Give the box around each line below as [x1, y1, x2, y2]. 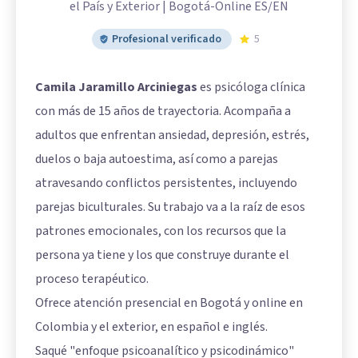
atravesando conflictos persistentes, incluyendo [35, 174, 297, 193]
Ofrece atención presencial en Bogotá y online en [35, 294, 303, 312]
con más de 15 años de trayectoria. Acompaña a [35, 102, 291, 121]
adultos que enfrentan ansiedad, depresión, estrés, [35, 126, 309, 145]
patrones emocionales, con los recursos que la [35, 222, 286, 241]
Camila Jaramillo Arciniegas [35, 78, 197, 97]
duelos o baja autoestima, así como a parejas [35, 150, 278, 169]
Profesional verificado [112, 31, 221, 48]
